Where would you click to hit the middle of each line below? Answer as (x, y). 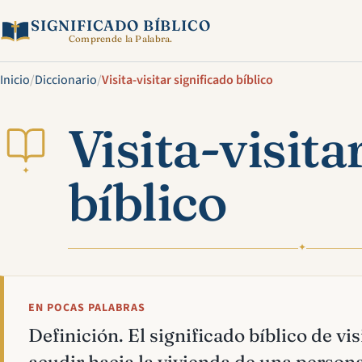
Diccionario (66, 80)
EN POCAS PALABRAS (87, 308)
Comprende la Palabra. (120, 38)
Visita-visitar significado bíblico (187, 80)
